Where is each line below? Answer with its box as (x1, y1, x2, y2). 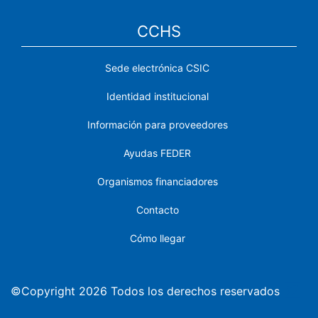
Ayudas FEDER (124, 146, 191, 159)
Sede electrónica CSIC (105, 61, 209, 74)
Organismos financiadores (97, 175, 218, 187)
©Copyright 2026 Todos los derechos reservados (11, 283, 280, 298)
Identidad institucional (106, 89, 209, 102)
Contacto (136, 203, 179, 216)
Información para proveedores (87, 118, 228, 131)
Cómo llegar (129, 231, 185, 244)
